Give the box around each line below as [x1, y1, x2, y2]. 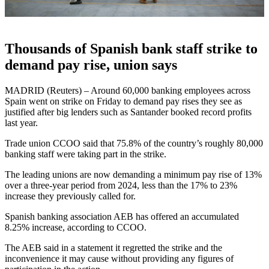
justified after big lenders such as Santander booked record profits [5, 107, 252, 118]
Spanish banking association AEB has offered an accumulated [5, 211, 239, 222]
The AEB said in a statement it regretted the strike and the [5, 243, 222, 253]
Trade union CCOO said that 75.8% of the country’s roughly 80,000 [5, 138, 263, 149]
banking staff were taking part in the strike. [5, 149, 166, 160]
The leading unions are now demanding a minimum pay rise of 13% [5, 169, 262, 180]
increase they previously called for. [5, 191, 136, 202]
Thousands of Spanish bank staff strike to [5, 41, 258, 57]
